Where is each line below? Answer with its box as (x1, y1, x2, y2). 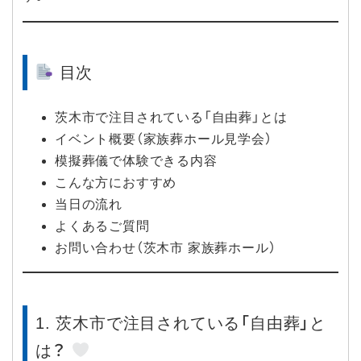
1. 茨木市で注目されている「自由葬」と (35, 314, 326, 333)
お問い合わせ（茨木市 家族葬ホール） (55, 241, 276, 255)
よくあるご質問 (55, 219, 150, 234)
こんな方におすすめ (55, 176, 177, 190)
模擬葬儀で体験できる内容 (55, 154, 218, 168)
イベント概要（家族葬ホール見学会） (55, 132, 272, 147)
